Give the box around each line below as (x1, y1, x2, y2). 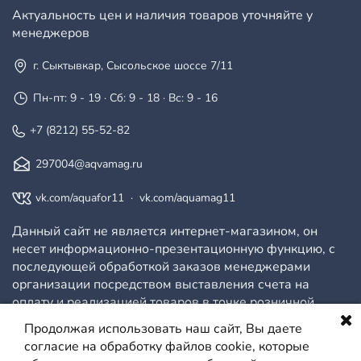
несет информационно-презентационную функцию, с (12, 240, 335, 259)
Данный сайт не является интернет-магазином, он (12, 222, 317, 241)
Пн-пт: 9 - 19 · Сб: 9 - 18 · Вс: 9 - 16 (33, 90, 218, 106)
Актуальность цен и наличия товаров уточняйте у (12, 6, 313, 25)
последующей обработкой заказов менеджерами (12, 258, 310, 276)
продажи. (12, 311, 69, 330)
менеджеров (12, 24, 89, 43)
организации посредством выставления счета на (12, 276, 309, 294)
